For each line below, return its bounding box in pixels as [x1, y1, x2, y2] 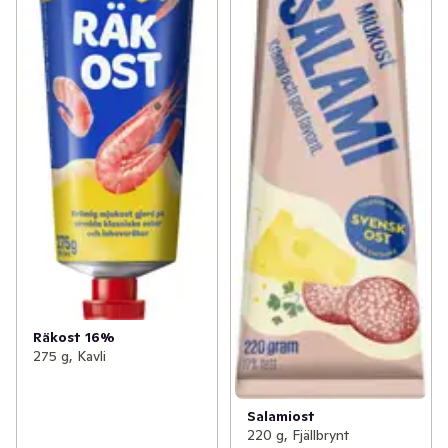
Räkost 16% [33, 327, 115, 346]
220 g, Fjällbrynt [246, 425, 349, 444]
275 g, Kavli [33, 346, 106, 365]
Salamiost [246, 406, 315, 425]
